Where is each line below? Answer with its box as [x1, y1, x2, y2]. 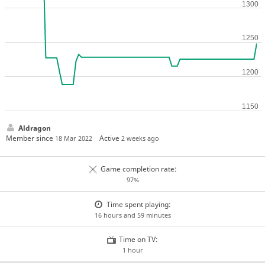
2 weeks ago [121, 133, 160, 143]
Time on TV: [119, 234, 159, 245]
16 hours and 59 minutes [94, 210, 171, 219]
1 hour [122, 245, 143, 255]
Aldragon [18, 122, 51, 133]
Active [99, 132, 122, 143]
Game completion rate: [100, 164, 177, 174]
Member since [5, 132, 55, 143]
